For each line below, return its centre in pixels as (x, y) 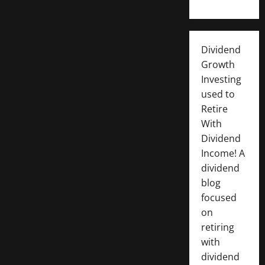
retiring (217, 227)
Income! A (223, 153)
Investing (221, 79)
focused (219, 197)
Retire (214, 109)
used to (218, 94)
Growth (218, 64)
